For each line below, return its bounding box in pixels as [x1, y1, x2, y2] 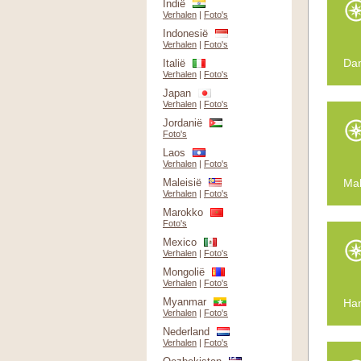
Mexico [163, 236, 197, 248]
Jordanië [163, 117, 202, 129]
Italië [163, 57, 185, 69]
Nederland [163, 326, 210, 338]
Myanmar [163, 296, 206, 308]
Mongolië [163, 266, 205, 278]
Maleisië [163, 176, 201, 189]
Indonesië [163, 27, 208, 39]
